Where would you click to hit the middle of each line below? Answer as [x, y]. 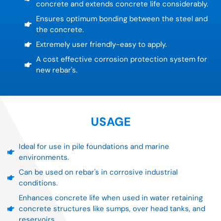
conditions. [38, 183]
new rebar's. [56, 70]
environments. [44, 158]
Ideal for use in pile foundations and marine [94, 147]
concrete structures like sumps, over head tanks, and [112, 209]
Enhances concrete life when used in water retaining [110, 198]
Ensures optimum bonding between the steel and [122, 19]
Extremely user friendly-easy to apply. [101, 45]
